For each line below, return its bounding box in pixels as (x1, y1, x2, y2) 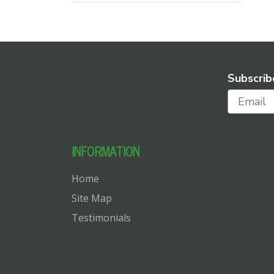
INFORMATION (72, 141, 139, 161)
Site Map (72, 191, 112, 205)
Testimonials (72, 210, 131, 224)
